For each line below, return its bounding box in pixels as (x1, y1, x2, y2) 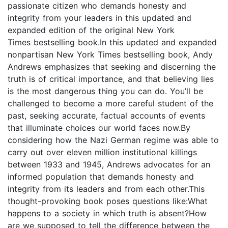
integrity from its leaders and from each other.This (8, 184, 205, 194)
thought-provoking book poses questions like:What (8, 196, 208, 207)
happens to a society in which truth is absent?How (8, 208, 207, 219)
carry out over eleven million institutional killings (8, 147, 197, 158)
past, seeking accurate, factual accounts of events (8, 110, 205, 121)
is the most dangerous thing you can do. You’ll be (8, 86, 203, 97)
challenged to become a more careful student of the (8, 98, 213, 109)
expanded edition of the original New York (8, 25, 175, 36)
